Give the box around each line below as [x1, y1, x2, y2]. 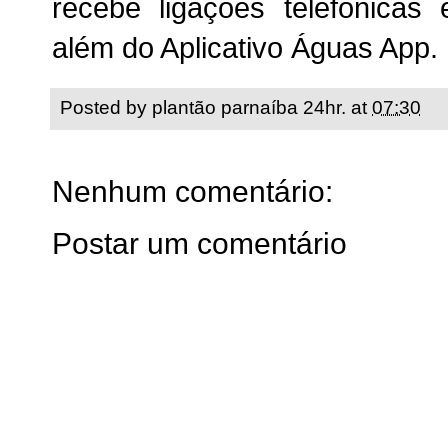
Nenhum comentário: [52, 174, 333, 208]
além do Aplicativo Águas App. [52, 31, 438, 64]
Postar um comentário [52, 226, 347, 260]
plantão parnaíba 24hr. [152, 96, 346, 118]
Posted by [60, 96, 152, 118]
